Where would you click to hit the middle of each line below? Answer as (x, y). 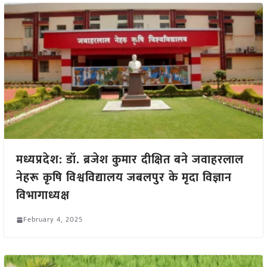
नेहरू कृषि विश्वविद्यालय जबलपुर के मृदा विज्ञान (124, 178)
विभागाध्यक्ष (43, 196)
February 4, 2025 (53, 220)
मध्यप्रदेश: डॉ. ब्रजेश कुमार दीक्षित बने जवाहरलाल (130, 160)
